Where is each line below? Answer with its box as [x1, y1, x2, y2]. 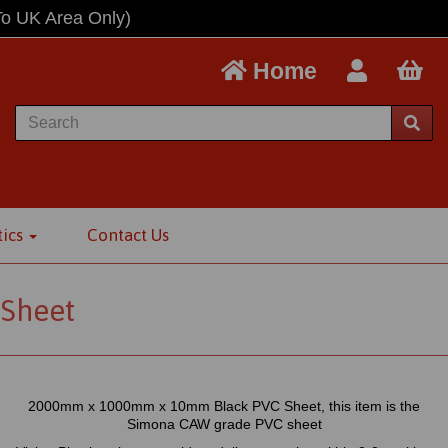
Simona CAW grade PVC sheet [126, 416, 322, 432]
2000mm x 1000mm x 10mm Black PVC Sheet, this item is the [28, 398, 420, 414]
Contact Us [86, 225, 169, 245]
